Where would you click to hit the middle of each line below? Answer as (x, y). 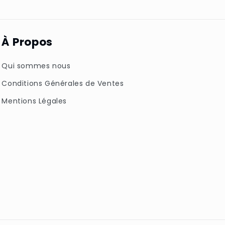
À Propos (27, 42)
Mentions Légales (34, 101)
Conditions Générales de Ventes (63, 83)
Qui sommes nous (36, 66)
